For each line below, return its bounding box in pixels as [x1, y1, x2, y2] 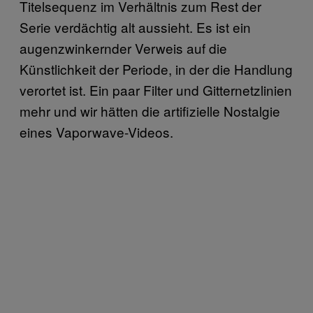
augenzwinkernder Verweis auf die [20, 38, 227, 57]
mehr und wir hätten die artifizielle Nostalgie [20, 101, 280, 120]
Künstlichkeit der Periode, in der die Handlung [20, 59, 293, 78]
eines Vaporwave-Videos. [20, 122, 173, 141]
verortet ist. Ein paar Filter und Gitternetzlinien [20, 80, 292, 99]
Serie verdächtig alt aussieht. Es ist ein [20, 17, 251, 36]
